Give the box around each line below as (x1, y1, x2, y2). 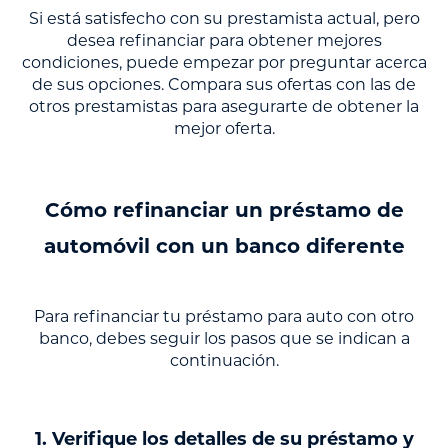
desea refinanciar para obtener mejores (66, 31, 382, 51)
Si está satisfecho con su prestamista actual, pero (28, 9, 420, 29)
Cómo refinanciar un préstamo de (44, 198, 404, 223)
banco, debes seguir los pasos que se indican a (38, 329, 410, 349)
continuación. (169, 351, 279, 371)
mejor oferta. (173, 119, 275, 139)
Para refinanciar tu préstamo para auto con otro (34, 307, 414, 327)
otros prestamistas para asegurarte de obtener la (29, 97, 419, 117)
